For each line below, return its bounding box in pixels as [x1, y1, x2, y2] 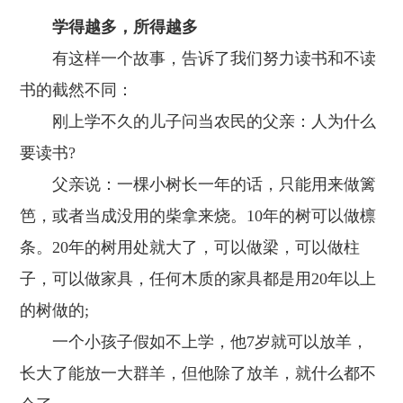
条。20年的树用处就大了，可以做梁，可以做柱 [20, 238, 361, 256]
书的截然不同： [20, 81, 134, 99]
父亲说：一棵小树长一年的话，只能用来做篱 [20, 175, 377, 193]
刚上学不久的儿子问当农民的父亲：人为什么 [20, 112, 377, 130]
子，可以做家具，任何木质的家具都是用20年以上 [20, 270, 377, 288]
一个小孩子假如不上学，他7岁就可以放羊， [20, 333, 369, 351]
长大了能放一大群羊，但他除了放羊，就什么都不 [20, 364, 377, 382]
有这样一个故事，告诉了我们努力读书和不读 [20, 49, 377, 67]
